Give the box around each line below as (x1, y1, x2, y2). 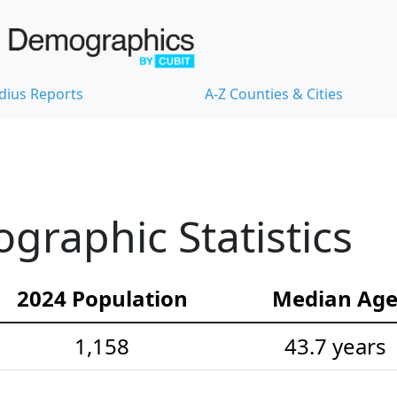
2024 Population (16, 284, 188, 314)
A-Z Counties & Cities (205, 84, 343, 105)
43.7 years (284, 331, 386, 362)
